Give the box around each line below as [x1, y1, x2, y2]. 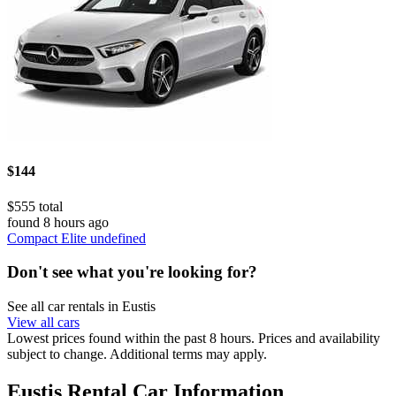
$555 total [7, 198, 63, 214]
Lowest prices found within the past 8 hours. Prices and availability [7, 331, 380, 346]
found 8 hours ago [7, 214, 109, 230]
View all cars [7, 315, 80, 330]
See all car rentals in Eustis [7, 299, 156, 314]
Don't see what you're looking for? [7, 263, 257, 282]
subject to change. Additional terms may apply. [7, 346, 267, 362]
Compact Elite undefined [7, 230, 146, 246]
